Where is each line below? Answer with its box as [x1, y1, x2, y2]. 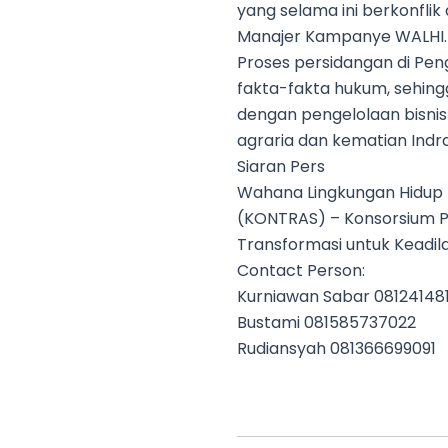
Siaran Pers [237, 155, 325, 178]
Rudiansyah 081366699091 [237, 337, 436, 360]
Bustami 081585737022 [237, 311, 416, 334]
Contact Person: [237, 259, 365, 282]
